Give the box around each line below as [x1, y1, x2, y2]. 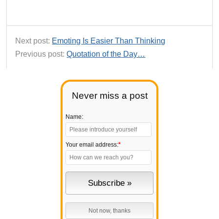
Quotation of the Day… [66, 49, 146, 58]
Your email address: [66, 141, 118, 148]
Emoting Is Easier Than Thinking [52, 36, 166, 45]
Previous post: [15, 49, 67, 58]
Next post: [15, 36, 52, 45]
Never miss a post [71, 90, 148, 101]
